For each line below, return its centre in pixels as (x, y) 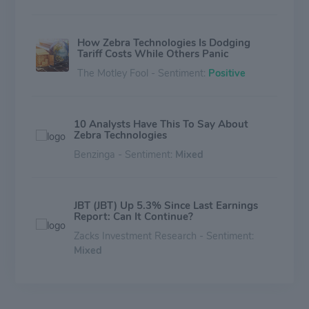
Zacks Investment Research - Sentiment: (164, 236)
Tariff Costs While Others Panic (153, 53)
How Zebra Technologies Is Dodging (164, 42)
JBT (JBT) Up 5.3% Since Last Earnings (166, 205)
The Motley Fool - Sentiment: (143, 73)
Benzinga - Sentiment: (124, 154)
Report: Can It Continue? (133, 216)
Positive (227, 73)
